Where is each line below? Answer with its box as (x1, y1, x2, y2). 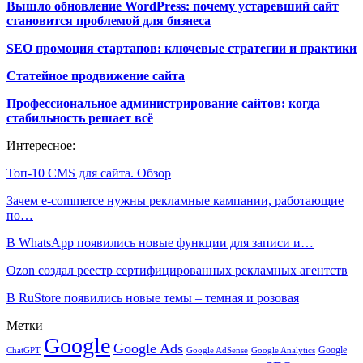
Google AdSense (186, 345, 248, 355)
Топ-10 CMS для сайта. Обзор (6, 165, 171, 180)
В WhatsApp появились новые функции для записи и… (6, 235, 314, 250)
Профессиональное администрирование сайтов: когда (6, 96, 320, 110)
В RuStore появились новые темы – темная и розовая (6, 290, 299, 305)
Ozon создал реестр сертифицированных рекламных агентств (6, 263, 348, 277)
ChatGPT (6, 345, 41, 355)
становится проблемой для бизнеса (6, 13, 211, 28)
